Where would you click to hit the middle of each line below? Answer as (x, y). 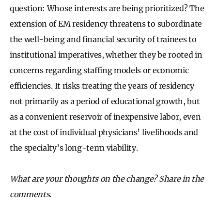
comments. (31, 194)
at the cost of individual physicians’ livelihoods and (104, 132)
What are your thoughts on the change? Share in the (107, 178)
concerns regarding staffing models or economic (99, 70)
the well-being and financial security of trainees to (103, 39)
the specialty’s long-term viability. (74, 147)
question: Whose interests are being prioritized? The (107, 8)
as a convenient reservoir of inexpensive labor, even (105, 116)
